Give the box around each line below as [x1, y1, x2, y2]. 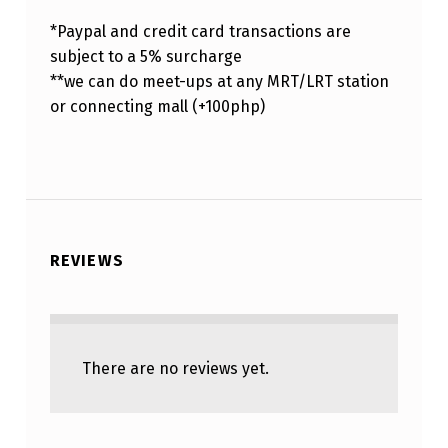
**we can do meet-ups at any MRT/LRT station [49, 72, 389, 92]
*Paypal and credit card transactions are [49, 22, 351, 42]
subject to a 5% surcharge [49, 47, 242, 67]
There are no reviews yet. [81, 358, 269, 378]
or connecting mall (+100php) [49, 97, 265, 117]
